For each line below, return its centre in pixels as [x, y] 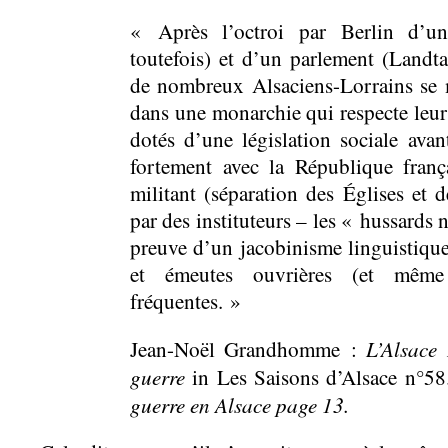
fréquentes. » [185, 300]
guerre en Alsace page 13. [239, 404]
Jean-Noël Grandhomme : [248, 348]
